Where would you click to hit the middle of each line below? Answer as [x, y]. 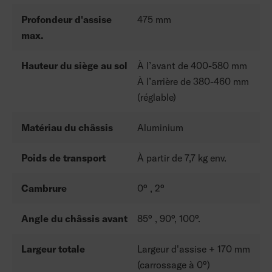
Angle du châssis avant [74, 218]
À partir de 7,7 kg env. [182, 158]
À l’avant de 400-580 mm [192, 65]
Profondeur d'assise [66, 19]
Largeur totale [53, 249]
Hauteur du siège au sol [74, 65]
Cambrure [44, 188]
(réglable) [157, 97]
